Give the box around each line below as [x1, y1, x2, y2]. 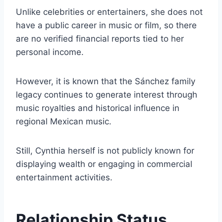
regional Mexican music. [16, 116, 111, 127]
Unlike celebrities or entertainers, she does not [16, 7, 203, 17]
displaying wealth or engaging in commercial [16, 159, 192, 169]
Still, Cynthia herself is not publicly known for [16, 146, 194, 156]
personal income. [16, 47, 84, 57]
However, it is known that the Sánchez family [16, 76, 195, 87]
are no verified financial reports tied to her [16, 34, 184, 44]
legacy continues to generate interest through [16, 90, 197, 100]
